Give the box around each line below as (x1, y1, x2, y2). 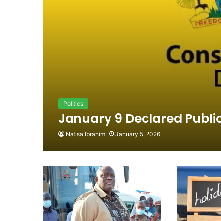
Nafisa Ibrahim (65, 130, 105, 138)
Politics (63, 99, 83, 107)
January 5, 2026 (115, 130, 160, 138)
